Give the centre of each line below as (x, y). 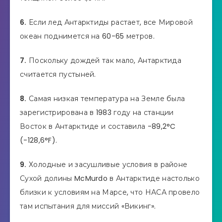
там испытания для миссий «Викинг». (88, 206)
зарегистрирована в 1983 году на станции (97, 112)
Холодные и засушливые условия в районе (107, 164)
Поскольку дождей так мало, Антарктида (104, 61)
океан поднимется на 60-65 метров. (87, 36)
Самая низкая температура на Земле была (106, 98)
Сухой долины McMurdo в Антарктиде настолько (110, 178)
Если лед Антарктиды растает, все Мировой (110, 23)
